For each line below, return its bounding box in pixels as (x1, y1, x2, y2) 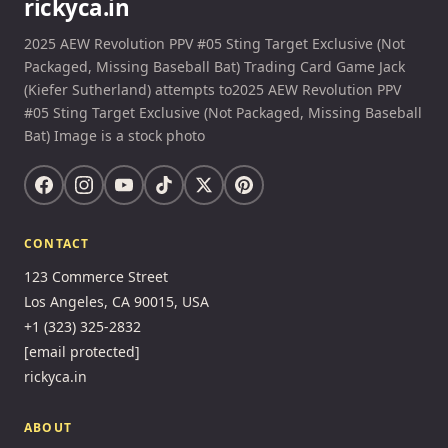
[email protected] (24, 342, 140, 362)
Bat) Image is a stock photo (24, 126, 205, 146)
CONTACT (24, 235, 90, 253)
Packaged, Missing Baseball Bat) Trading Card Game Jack (24, 57, 405, 77)
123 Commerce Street (24, 267, 168, 287)
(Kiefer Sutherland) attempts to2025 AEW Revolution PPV (24, 80, 401, 100)
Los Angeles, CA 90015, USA (24, 292, 209, 312)
